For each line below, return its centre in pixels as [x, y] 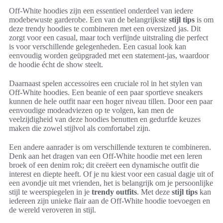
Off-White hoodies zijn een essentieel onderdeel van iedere [101, 11]
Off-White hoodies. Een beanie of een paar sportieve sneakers [106, 92]
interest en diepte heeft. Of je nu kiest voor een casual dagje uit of [111, 174]
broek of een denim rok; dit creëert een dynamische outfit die [104, 165]
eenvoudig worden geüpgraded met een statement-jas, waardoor [109, 56]
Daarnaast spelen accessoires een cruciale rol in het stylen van [106, 83]
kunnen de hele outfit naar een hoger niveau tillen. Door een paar [111, 101]
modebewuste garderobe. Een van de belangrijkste [89, 20]
